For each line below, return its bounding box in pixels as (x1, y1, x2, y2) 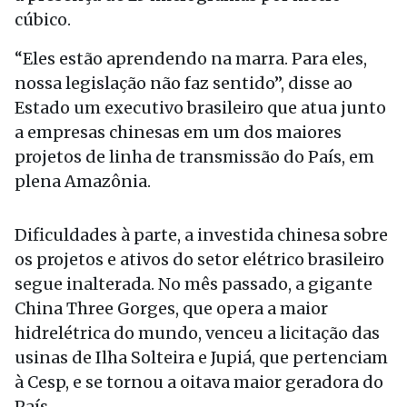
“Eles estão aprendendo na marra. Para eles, (15, 48, 367, 69)
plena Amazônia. (15, 171, 151, 192)
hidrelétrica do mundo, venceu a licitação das (15, 323, 380, 343)
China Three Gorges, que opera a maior (15, 298, 328, 319)
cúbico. (15, 9, 71, 30)
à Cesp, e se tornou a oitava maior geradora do (15, 372, 383, 392)
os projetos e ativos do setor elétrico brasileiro (15, 249, 384, 270)
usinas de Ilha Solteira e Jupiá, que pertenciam (15, 347, 388, 368)
